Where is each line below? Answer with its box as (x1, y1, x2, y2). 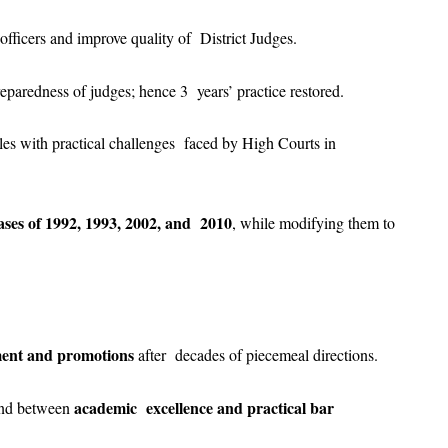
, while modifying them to (232, 211, 395, 233)
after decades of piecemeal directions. (138, 344, 383, 366)
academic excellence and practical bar (74, 395, 334, 419)
